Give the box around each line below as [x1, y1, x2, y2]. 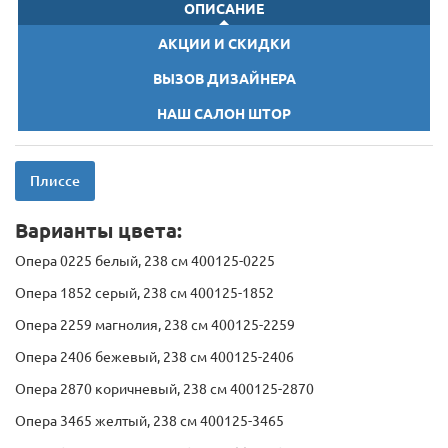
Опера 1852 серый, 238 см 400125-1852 [15, 285, 274, 302]
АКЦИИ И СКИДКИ [157, 36, 291, 53]
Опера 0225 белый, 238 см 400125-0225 [15, 253, 275, 270]
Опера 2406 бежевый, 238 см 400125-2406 [15, 349, 294, 366]
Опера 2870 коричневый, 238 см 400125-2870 [15, 381, 314, 398]
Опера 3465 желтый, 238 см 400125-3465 [15, 413, 284, 430]
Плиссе [30, 173, 80, 190]
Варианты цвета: [15, 220, 182, 243]
